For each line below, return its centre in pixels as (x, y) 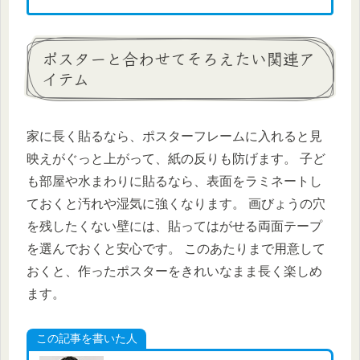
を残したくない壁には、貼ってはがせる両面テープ (174, 226)
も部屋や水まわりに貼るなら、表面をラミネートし (174, 181)
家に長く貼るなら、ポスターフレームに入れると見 (174, 136)
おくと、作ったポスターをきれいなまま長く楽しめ (174, 271)
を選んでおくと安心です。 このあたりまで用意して (176, 248)
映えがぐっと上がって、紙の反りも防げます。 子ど (176, 158)
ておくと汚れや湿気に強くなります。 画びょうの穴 (176, 203)
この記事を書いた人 (86, 338)
